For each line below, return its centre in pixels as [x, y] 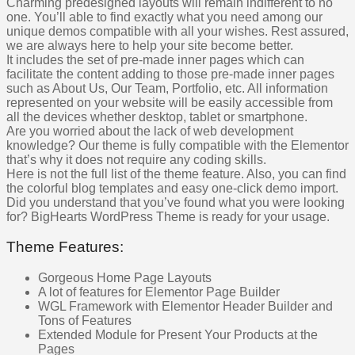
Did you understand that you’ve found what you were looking [176, 202]
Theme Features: [65, 247]
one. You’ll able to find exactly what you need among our [164, 17]
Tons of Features [85, 321]
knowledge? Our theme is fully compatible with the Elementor [177, 145]
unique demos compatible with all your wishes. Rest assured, [177, 31]
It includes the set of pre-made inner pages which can [155, 59]
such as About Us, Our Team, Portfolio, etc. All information [167, 88]
